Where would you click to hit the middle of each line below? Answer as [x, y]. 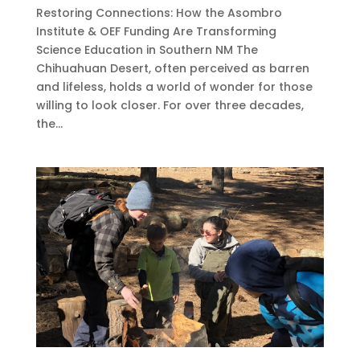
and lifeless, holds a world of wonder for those [174, 86]
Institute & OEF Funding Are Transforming [156, 31]
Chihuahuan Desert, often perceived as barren [172, 68]
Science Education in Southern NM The [147, 49]
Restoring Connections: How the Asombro [159, 12]
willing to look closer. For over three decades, [170, 105]
